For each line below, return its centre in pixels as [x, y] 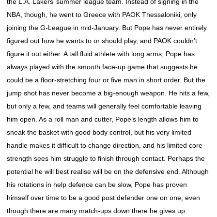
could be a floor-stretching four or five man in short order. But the [106, 80]
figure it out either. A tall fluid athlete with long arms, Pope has [101, 54]
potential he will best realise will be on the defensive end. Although [108, 171]
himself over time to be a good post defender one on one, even [103, 198]
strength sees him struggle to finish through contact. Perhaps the [106, 158]
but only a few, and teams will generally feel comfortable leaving [104, 106]
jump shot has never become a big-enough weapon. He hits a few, [108, 93]
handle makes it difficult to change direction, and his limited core [105, 145]
